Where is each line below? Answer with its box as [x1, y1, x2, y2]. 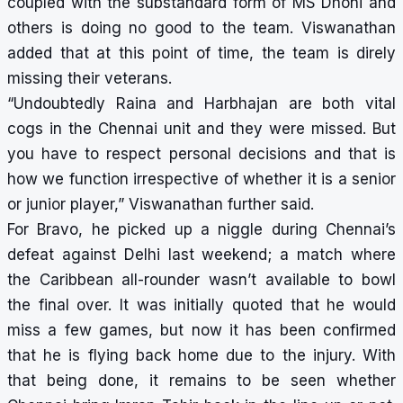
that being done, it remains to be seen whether [7, 372, 396, 390]
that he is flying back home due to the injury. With [7, 346, 396, 365]
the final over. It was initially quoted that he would [7, 296, 396, 315]
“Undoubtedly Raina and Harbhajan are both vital [7, 94, 396, 113]
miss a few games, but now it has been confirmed [7, 321, 396, 340]
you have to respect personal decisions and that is [7, 145, 396, 164]
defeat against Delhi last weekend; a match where [7, 246, 396, 264]
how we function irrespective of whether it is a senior [7, 170, 396, 189]
